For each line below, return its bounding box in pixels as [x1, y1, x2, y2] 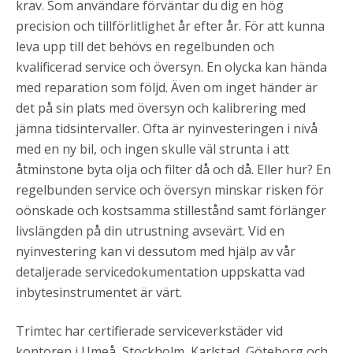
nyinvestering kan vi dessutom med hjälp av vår [16, 243, 295, 261]
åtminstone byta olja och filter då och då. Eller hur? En [16, 161, 331, 179]
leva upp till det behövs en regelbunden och [16, 38, 274, 56]
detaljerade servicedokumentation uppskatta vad [16, 263, 305, 281]
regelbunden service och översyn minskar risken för [16, 181, 324, 199]
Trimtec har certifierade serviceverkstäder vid [16, 321, 283, 340]
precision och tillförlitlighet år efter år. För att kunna [16, 17, 325, 35]
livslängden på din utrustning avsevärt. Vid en [16, 222, 284, 240]
